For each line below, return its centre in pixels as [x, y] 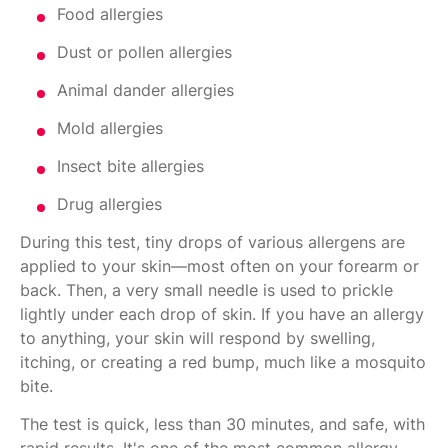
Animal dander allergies [145, 90]
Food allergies [110, 14]
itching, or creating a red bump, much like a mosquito [223, 362]
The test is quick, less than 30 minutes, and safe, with [222, 424]
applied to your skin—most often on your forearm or [219, 266]
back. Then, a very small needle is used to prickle [206, 290]
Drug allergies [109, 204]
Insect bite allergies [130, 166]
